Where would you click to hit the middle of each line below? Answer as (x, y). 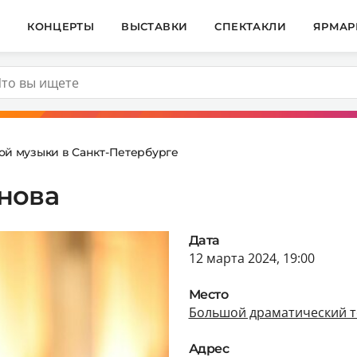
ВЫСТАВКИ (155, 26)
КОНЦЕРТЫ (61, 26)
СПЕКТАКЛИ (250, 26)
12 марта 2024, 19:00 (251, 258)
